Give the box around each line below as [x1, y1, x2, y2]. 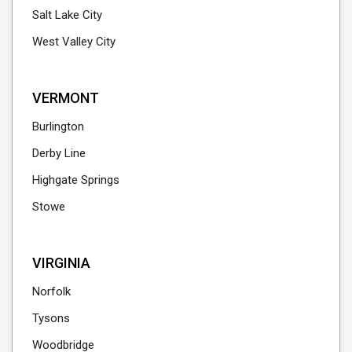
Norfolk [32, 284, 71, 299]
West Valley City [32, 35, 115, 49]
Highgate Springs [32, 173, 119, 188]
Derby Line [32, 146, 86, 161]
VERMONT [32, 90, 99, 107]
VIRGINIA [32, 255, 90, 272]
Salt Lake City [32, 8, 102, 23]
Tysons [32, 311, 70, 326]
